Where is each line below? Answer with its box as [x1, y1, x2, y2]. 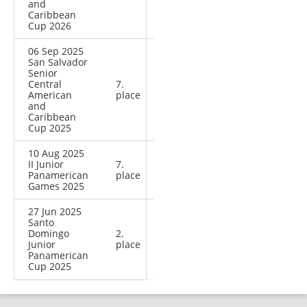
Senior [28, 66, 58, 79]
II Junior [28, 157, 64, 171]
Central [28, 77, 62, 90]
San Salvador [28, 55, 88, 69]
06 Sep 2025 [28, 44, 84, 58]
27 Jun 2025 [28, 204, 82, 218]
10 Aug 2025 [28, 146, 84, 160]
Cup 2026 [28, 19, 71, 32]
